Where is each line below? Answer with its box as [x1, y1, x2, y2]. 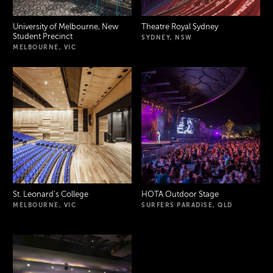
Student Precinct [13, 32, 73, 41]
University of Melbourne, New [13, 22, 119, 31]
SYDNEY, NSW [141, 34, 193, 41]
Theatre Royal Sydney [141, 22, 218, 31]
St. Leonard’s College [13, 190, 89, 199]
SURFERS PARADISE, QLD [141, 201, 233, 208]
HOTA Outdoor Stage [141, 190, 219, 199]
